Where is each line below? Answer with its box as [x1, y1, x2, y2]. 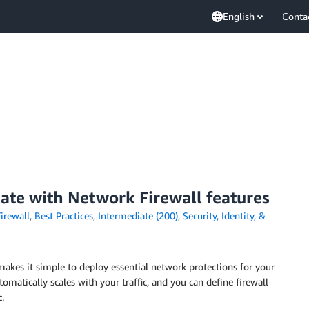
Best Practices [34, 210, 93, 221]
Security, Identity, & [182, 210, 266, 221]
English [223, 10, 255, 22]
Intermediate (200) [97, 210, 178, 221]
